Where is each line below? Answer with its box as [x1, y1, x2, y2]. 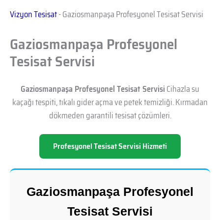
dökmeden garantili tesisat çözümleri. [49, 109, 171, 122]
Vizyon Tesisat [10, 8, 57, 21]
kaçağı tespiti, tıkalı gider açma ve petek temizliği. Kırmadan [12, 95, 208, 109]
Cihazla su [165, 82, 199, 95]
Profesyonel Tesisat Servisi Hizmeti [53, 140, 167, 153]
